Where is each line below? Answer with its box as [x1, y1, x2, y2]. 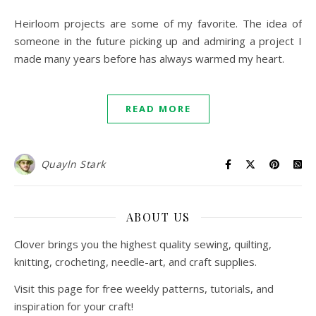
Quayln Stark [40, 157, 106, 171]
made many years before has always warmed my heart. [14, 51, 284, 66]
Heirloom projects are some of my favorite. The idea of [14, 16, 23, 30]
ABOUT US [126, 209, 190, 224]
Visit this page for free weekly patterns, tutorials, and [14, 281, 274, 296]
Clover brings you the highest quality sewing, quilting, [14, 237, 272, 251]
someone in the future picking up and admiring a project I [14, 34, 302, 48]
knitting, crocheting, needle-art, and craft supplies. [14, 255, 257, 269]
